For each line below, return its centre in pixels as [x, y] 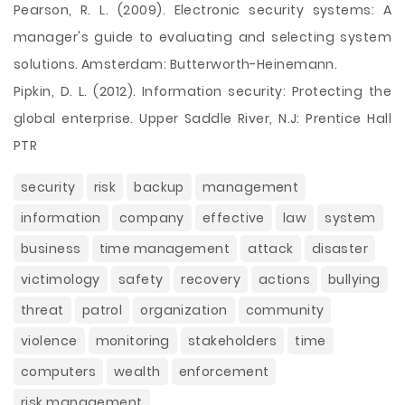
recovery [211, 279]
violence [49, 341]
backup [159, 187]
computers [58, 372]
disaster [340, 249]
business [51, 249]
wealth [137, 372]
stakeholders [232, 341]
